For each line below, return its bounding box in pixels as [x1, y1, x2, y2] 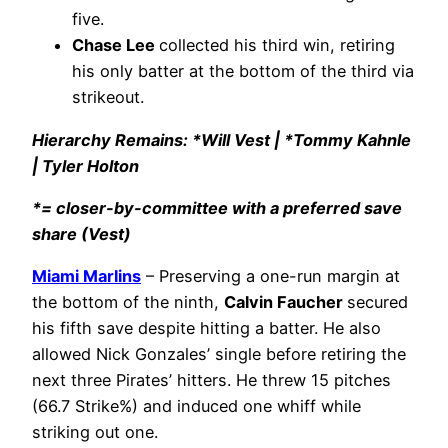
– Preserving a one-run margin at [141, 266, 400, 287]
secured [347, 292, 408, 313]
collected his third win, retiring [159, 35, 395, 56]
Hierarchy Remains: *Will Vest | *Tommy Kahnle [32, 129, 411, 150]
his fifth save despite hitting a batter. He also [32, 318, 381, 339]
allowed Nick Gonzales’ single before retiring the [32, 344, 406, 365]
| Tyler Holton [32, 155, 139, 176]
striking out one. [32, 422, 158, 443]
